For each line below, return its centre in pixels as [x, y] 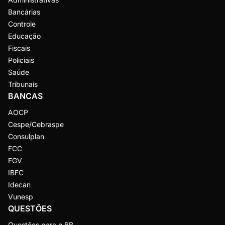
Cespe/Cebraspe [36, 124]
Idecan [19, 185]
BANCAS [25, 96]
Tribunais [23, 84]
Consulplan [26, 136]
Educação [24, 36]
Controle [22, 24]
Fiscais [19, 48]
